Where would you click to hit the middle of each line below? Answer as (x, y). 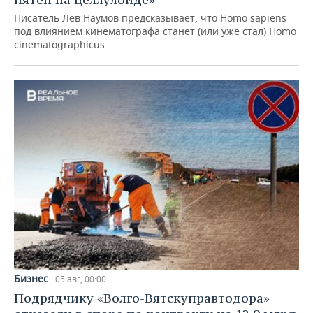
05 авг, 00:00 (81, 279)
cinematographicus (59, 45)
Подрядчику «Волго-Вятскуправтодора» (142, 298)
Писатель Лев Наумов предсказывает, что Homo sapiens (150, 18)
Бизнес (31, 278)
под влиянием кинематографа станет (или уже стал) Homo (155, 31)
